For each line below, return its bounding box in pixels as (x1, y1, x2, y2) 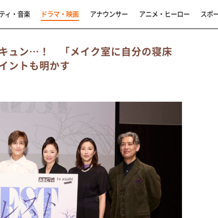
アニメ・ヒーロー (139, 9, 190, 18)
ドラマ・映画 (40, 9, 79, 18)
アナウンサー (90, 9, 128, 18)
